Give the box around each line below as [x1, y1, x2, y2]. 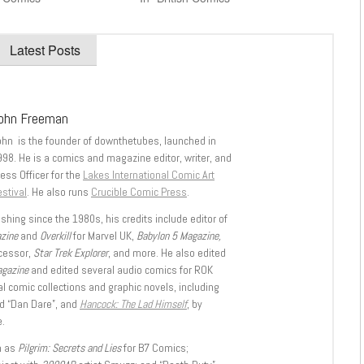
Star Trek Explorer [33, 245, 108, 260]
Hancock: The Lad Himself [80, 296, 187, 311]
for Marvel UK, [71, 227, 136, 243]
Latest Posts [10, 40, 80, 59]
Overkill [37, 227, 71, 243]
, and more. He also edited [108, 245, 226, 260]
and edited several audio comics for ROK [28, 262, 213, 277]
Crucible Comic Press [91, 184, 187, 199]
